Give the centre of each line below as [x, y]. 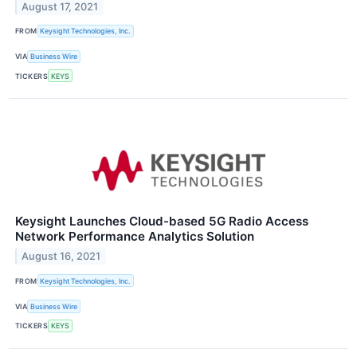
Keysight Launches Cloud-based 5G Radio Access [162, 222]
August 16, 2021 [61, 257]
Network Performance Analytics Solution [135, 237]
